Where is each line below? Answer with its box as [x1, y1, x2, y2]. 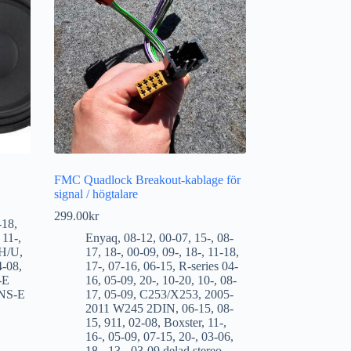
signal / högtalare [53, 186, 138, 201]
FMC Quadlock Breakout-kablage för [53, 172, 241, 186]
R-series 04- [178, 259, 238, 273]
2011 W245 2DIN [85, 301, 175, 315]
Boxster [163, 315, 201, 329]
